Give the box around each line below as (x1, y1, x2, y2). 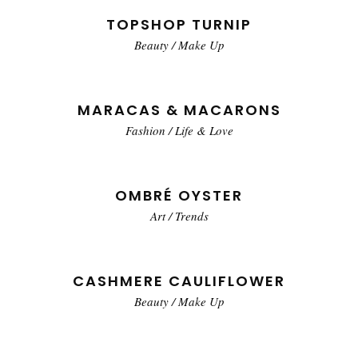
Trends (174, 208, 209, 225)
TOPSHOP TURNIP (106, 14, 252, 35)
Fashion (125, 122, 165, 139)
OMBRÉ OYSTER (115, 185, 243, 206)
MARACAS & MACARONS (77, 100, 281, 121)
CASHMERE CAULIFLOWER (73, 271, 285, 292)
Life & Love (174, 122, 233, 139)
